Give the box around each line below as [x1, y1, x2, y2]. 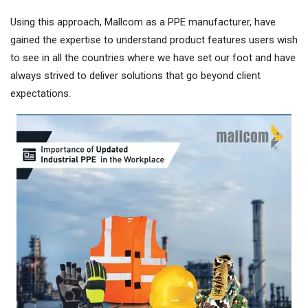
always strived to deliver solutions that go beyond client [10, 69, 261, 82]
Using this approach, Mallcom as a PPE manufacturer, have [10, 16, 276, 29]
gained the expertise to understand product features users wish [10, 34, 298, 47]
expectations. [10, 87, 71, 100]
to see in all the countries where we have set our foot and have [10, 52, 296, 65]
